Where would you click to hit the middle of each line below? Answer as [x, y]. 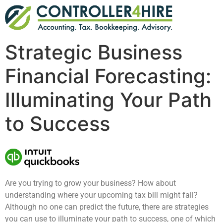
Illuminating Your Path [108, 100]
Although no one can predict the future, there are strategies [107, 207]
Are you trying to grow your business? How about [90, 183]
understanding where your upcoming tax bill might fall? [101, 195]
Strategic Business [94, 53]
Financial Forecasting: [108, 76]
